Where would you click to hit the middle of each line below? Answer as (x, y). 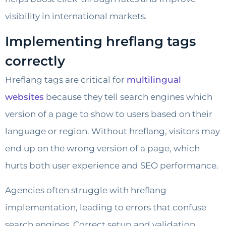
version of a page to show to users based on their (109, 114)
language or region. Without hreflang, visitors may (112, 131)
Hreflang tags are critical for (66, 80)
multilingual (154, 80)
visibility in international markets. (76, 16)
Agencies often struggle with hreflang (86, 190)
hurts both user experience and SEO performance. (112, 166)
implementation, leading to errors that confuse (106, 207)
